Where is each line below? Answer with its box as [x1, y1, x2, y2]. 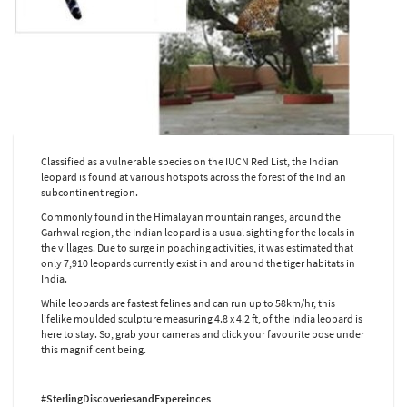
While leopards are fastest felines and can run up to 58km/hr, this [41, 296, 335, 310]
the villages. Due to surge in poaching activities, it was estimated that [41, 241, 353, 254]
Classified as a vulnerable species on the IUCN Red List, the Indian [41, 154, 339, 168]
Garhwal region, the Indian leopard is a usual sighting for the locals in [41, 225, 355, 239]
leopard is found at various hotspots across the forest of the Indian [41, 170, 346, 184]
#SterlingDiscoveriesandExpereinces [41, 392, 211, 405]
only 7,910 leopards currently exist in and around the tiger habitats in [41, 256, 355, 270]
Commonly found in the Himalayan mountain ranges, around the [41, 210, 341, 223]
